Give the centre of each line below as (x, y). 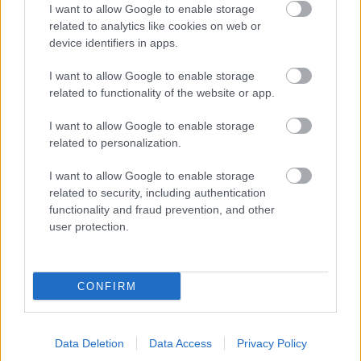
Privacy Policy (272, 343)
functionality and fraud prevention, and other (162, 210)
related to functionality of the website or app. (162, 93)
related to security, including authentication (158, 193)
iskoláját (140, 60)
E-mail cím (41, 257)
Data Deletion (89, 343)
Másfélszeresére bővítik (185, 31)
